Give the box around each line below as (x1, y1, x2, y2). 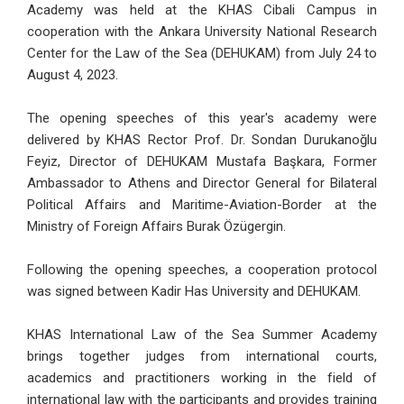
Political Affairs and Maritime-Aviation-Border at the (27, 197, 377, 214)
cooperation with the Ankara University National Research (27, 23, 377, 41)
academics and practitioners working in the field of (27, 370, 377, 387)
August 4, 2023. (27, 67, 118, 84)
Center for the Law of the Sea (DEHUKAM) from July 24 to (27, 45, 377, 62)
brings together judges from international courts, (27, 348, 377, 365)
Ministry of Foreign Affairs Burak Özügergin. (27, 218, 286, 235)
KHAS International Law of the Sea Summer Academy (27, 326, 377, 344)
